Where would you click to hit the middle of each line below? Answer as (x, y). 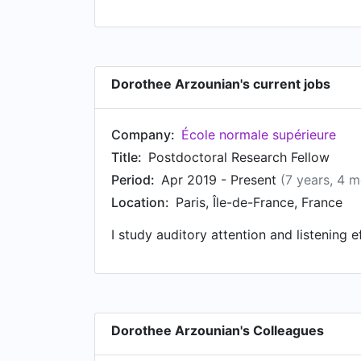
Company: (143, 135)
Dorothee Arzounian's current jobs (221, 84)
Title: (127, 157)
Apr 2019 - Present (221, 180)
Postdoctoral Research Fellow (239, 157)
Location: (140, 202)
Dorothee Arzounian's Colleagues (218, 330)
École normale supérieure (259, 135)
